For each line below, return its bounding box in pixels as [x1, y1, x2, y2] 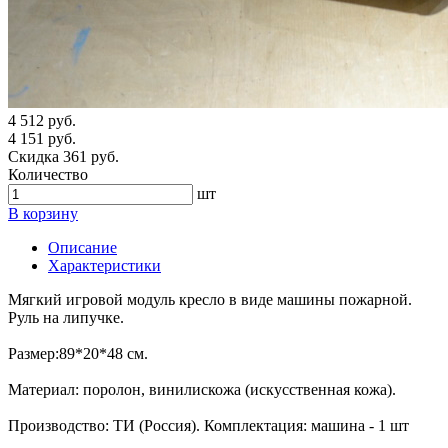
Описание [48, 239, 117, 257]
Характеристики [48, 257, 161, 275]
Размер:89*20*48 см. [8, 345, 148, 363]
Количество [8, 166, 88, 184]
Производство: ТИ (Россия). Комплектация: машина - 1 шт [8, 417, 409, 435]
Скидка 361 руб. [8, 148, 119, 166]
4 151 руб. [8, 130, 76, 148]
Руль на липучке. [8, 309, 124, 327]
